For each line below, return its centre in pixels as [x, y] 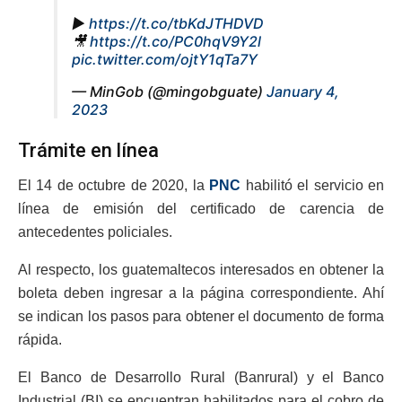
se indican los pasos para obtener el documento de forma [201, 317]
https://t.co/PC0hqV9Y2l [175, 41]
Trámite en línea [88, 151]
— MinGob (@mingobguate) [169, 91]
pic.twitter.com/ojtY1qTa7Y [165, 59]
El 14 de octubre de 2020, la [114, 186]
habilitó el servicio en [313, 186]
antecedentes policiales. [95, 232]
